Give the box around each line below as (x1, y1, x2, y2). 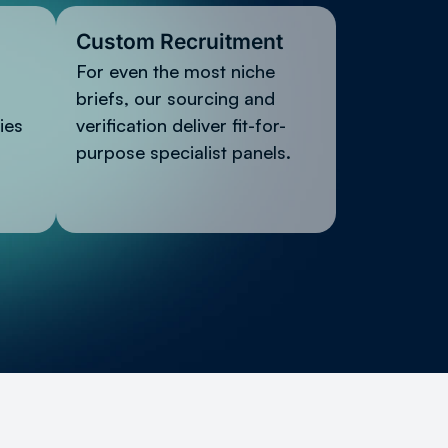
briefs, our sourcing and (76, 86, 275, 109)
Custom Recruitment (76, 28, 283, 54)
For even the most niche (76, 59, 275, 82)
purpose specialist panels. (76, 140, 291, 163)
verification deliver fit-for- (76, 113, 286, 136)
